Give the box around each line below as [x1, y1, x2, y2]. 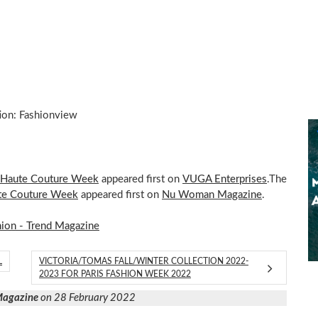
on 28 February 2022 [38, 292, 136, 303]
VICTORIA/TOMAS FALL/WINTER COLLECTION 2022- [39, 256, 248, 265]
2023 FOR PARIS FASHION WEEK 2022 [39, 269, 191, 278]
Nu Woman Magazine [162, 189, 262, 200]
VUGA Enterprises [182, 173, 267, 185]
